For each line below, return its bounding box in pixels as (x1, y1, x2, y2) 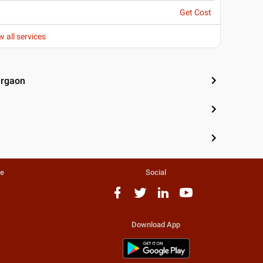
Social (146, 168, 167, 177)
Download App (131, 220, 181, 229)
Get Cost (179, 8, 211, 17)
